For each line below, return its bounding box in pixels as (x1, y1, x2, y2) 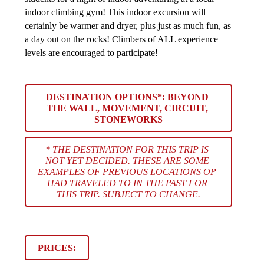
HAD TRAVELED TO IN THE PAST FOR (47, 178, 207, 189)
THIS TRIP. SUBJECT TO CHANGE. (56, 189, 200, 200)
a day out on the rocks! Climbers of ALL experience (24, 34, 218, 44)
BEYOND (167, 92, 209, 103)
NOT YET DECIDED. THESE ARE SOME (45, 156, 209, 166)
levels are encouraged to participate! (24, 47, 158, 58)
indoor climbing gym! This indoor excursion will (24, 6, 206, 17)
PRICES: (37, 243, 76, 253)
